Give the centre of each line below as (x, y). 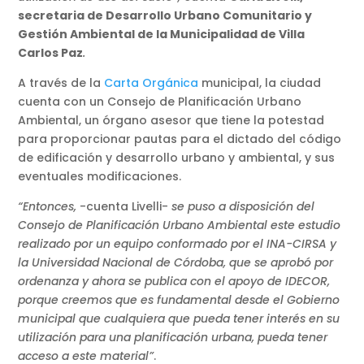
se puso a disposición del (242, 206)
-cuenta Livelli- (123, 206)
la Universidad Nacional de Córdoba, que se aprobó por (176, 262)
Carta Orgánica (152, 82)
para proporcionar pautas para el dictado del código (180, 139)
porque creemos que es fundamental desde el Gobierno (179, 299)
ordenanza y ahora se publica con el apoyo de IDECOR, (174, 281)
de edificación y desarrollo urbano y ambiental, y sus (177, 157)
